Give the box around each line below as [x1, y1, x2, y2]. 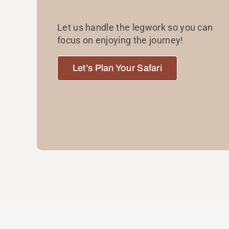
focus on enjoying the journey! [57, 35, 184, 46]
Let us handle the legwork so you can [57, 22, 213, 33]
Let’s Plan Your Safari [72, 63, 162, 74]
